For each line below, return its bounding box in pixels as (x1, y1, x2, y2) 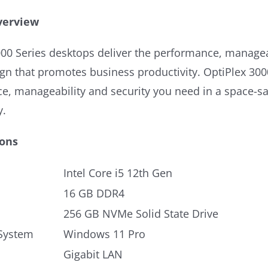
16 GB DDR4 (63, 186, 124, 200)
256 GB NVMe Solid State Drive (63, 206, 218, 221)
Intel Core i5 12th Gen (63, 166, 172, 180)
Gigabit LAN (63, 247, 123, 261)
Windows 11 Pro (63, 227, 145, 241)
